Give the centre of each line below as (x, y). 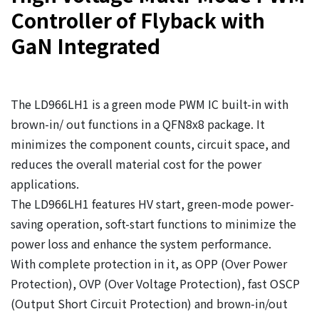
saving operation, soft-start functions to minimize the (153, 224)
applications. (45, 184)
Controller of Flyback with (138, 20)
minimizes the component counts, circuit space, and (151, 144)
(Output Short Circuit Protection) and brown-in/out (149, 303)
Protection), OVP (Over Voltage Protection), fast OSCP (155, 283)
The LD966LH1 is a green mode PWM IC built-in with (150, 104)
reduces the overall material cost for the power (136, 164)
